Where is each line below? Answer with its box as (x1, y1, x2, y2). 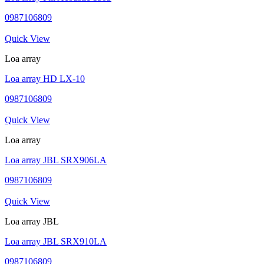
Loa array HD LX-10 (5, 73, 85, 84)
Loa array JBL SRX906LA (5, 154, 107, 165)
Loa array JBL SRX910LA (5, 236, 107, 246)
